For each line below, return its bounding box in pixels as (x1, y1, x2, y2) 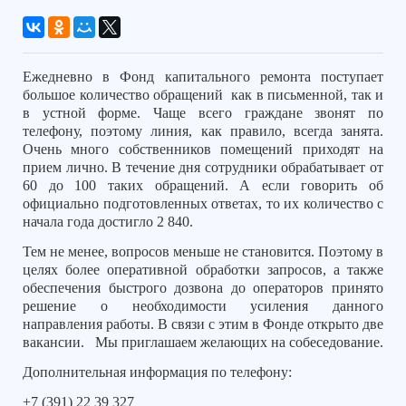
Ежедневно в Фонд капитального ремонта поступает (23, 69, 383, 85)
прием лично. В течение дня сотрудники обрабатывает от (23, 159, 383, 176)
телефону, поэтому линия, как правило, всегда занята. (23, 123, 383, 140)
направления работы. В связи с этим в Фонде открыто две (23, 316, 383, 332)
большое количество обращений (23, 87, 223, 103)
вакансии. (23, 334, 88, 350)
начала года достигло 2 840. (23, 214, 193, 230)
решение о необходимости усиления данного (23, 298, 383, 314)
